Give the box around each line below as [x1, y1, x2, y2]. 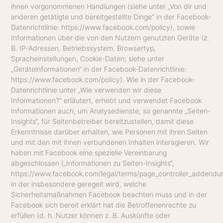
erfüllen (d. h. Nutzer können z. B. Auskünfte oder [11, 211, 171, 220]
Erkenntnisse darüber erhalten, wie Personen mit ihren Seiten [11, 127, 208, 136]
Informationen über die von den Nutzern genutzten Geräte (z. [11, 33, 210, 42]
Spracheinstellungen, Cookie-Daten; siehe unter [11, 54, 165, 63]
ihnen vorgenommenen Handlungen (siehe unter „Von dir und [11, 2, 207, 11]
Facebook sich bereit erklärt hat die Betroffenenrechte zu [11, 201, 197, 210]
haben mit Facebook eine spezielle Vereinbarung [11, 148, 167, 157]
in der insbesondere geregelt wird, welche [11, 180, 147, 189]
